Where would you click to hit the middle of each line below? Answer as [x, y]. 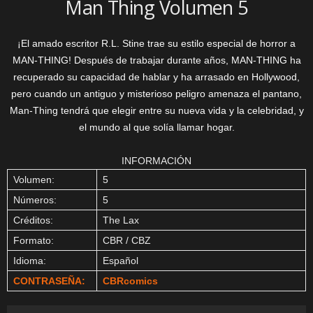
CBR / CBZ [127, 240]
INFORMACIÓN [156, 161]
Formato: [34, 240]
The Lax [121, 220]
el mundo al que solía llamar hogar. [156, 127]
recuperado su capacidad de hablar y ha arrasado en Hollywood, [156, 77]
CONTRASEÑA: [49, 281]
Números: [35, 200]
